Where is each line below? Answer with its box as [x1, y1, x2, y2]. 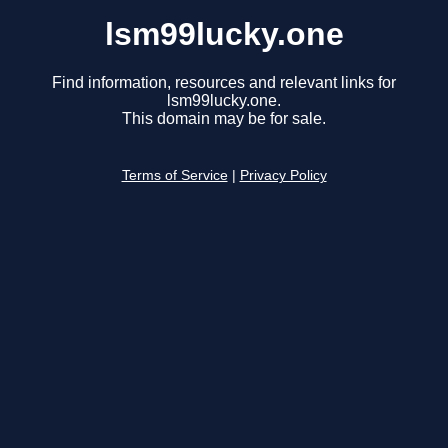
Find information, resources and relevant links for [52, 74, 396, 92]
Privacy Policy [239, 168, 327, 184]
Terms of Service [121, 168, 228, 184]
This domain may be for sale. [122, 110, 326, 128]
